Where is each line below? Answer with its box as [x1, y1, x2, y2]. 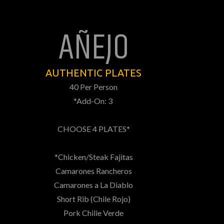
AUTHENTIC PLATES [45, 67, 141, 78]
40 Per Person [69, 82, 117, 91]
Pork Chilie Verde [63, 208, 123, 217]
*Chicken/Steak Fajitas [54, 152, 133, 161]
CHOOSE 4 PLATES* [57, 124, 130, 133]
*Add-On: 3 [73, 96, 114, 105]
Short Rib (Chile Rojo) [56, 194, 130, 203]
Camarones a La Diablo [54, 180, 133, 189]
